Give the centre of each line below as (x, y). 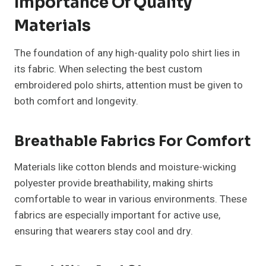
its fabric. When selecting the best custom (108, 69)
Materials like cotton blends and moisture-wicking (125, 167)
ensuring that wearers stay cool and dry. (104, 232)
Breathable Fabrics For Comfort (132, 142)
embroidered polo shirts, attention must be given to (129, 85)
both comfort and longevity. (76, 102)
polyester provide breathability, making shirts (114, 183)
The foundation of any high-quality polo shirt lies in (127, 53)
